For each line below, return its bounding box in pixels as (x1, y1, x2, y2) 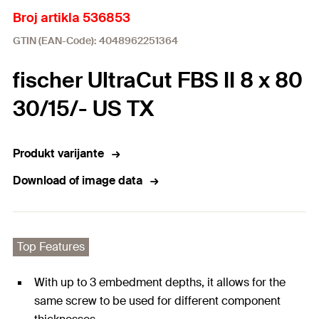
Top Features (17, 239, 85, 254)
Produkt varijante (13, 146, 104, 161)
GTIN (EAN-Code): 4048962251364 (13, 34, 178, 47)
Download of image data (13, 173, 142, 188)
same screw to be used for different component (34, 293, 281, 308)
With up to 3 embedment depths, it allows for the (34, 275, 286, 290)
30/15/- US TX (13, 95, 154, 122)
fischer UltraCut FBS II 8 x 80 (13, 66, 303, 94)
